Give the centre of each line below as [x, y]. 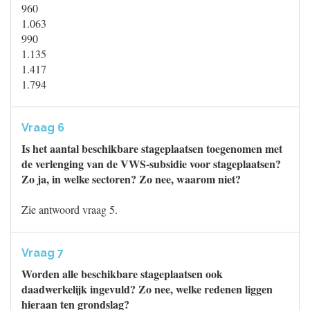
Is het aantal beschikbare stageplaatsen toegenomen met [152, 148]
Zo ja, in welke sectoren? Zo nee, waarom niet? [131, 179]
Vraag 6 [43, 128]
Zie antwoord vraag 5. [70, 209]
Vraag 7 [43, 253]
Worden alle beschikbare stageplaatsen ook [122, 274]
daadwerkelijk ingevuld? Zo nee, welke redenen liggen [147, 289]
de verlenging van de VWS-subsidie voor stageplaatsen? [151, 164]
